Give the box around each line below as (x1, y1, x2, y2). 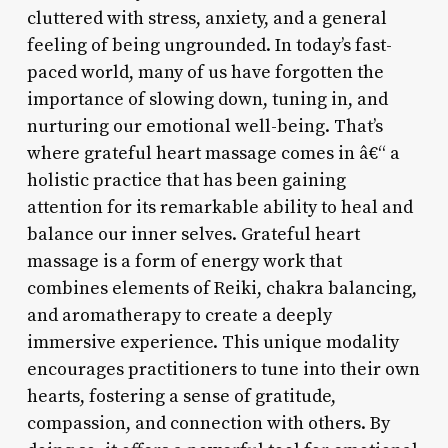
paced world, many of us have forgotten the (26, 60, 384, 84)
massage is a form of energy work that (26, 249, 342, 273)
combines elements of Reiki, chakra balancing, (26, 276, 417, 300)
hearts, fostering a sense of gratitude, (26, 384, 336, 408)
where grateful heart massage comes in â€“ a (26, 141, 400, 165)
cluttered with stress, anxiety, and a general (26, 6, 387, 30)
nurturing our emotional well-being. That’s (26, 114, 383, 138)
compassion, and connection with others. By (26, 411, 390, 435)
